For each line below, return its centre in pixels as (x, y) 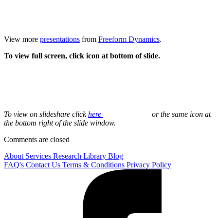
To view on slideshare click (46, 114)
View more (22, 39)
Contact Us (44, 165)
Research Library (81, 156)
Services (39, 156)
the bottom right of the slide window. (60, 123)
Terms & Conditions (94, 165)
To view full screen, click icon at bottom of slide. (82, 56)
